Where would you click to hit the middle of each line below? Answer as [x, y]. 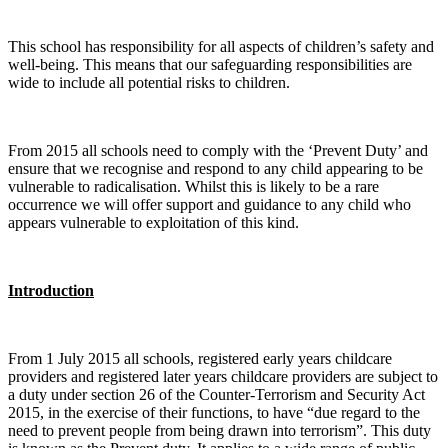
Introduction [51, 291]
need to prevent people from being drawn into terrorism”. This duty [219, 431]
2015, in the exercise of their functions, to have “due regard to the [214, 413]
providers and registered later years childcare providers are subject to [223, 377]
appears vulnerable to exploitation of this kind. [153, 223]
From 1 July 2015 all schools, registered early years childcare [200, 359]
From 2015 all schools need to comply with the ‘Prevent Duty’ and [218, 151]
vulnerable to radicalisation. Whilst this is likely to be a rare [193, 187]
